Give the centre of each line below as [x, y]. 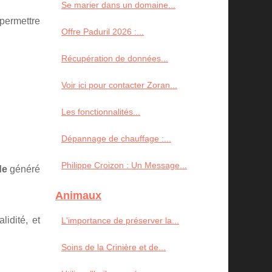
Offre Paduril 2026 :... [103, 32]
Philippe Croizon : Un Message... [124, 165]
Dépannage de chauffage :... [116, 138]
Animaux [78, 195]
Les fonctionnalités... [101, 112]
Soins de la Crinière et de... [114, 247]
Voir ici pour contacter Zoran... [119, 85]
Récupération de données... [115, 58]
